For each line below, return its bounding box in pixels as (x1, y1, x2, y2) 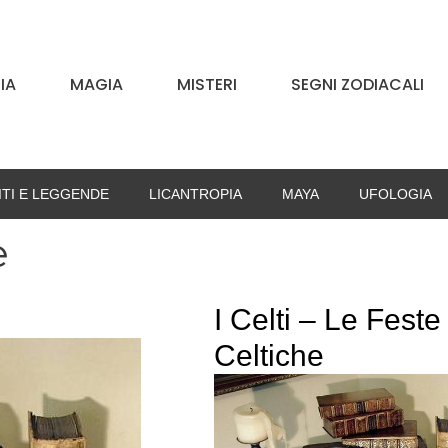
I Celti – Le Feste (213, 303, 441, 337)
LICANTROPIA (148, 186, 242, 203)
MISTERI (177, 72, 237, 96)
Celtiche (213, 339, 324, 373)
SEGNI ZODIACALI (291, 72, 424, 96)
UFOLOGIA (358, 186, 432, 203)
